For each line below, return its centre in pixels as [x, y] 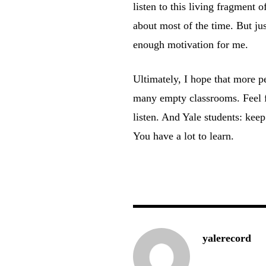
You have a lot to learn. [184, 136]
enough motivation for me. [191, 44]
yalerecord [227, 238]
